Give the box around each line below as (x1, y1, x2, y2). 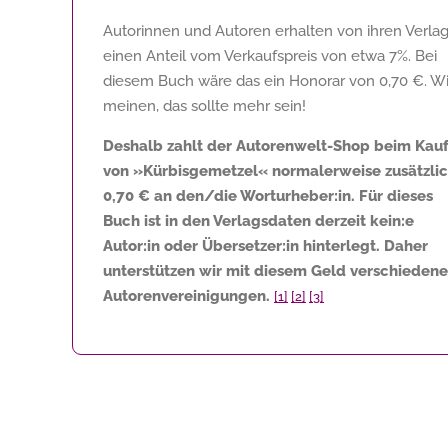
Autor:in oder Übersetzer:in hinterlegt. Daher (103, 236, 428, 255)
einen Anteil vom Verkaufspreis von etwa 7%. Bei (103, 46, 437, 65)
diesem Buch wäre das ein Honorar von (103, 71, 379, 90)
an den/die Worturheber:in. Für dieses (150, 186, 433, 205)
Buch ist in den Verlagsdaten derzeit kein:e (103, 211, 414, 230)
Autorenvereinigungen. (103, 286, 270, 305)
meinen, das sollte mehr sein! (103, 96, 306, 115)
